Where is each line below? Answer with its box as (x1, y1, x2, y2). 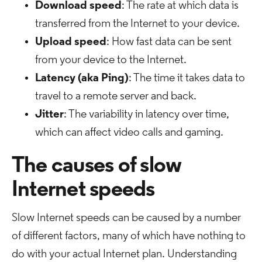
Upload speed (35, 36, 106, 48)
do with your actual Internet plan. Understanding (12, 249, 237, 260)
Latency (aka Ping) (35, 73, 129, 84)
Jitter (35, 109, 64, 120)
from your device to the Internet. (35, 54, 187, 66)
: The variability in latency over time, (64, 109, 229, 120)
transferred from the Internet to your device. (35, 18, 240, 30)
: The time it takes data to (129, 73, 245, 84)
